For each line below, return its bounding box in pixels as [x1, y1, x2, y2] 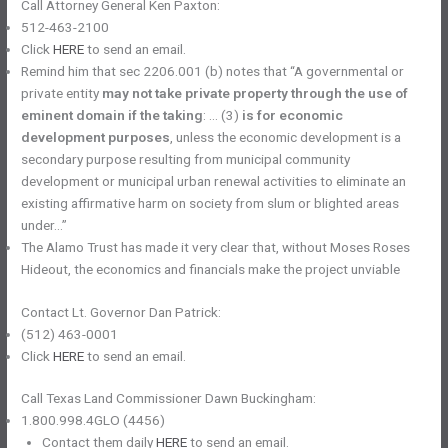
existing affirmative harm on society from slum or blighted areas [21, 195, 400, 212]
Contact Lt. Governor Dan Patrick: [21, 303, 222, 320]
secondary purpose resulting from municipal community [21, 151, 351, 168]
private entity [21, 85, 103, 102]
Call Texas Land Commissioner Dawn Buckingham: [21, 390, 317, 407]
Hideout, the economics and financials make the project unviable [21, 261, 401, 278]
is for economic [242, 107, 344, 124]
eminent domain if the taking [21, 107, 204, 124]
